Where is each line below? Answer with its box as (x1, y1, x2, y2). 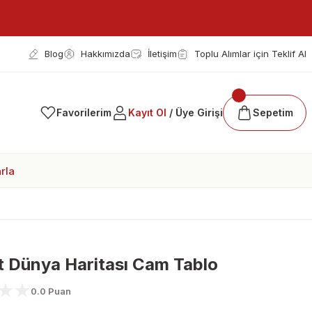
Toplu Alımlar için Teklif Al (194, 48, 306, 59)
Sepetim (253, 107, 293, 118)
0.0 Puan (31, 286, 71, 297)
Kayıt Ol (128, 107, 166, 118)
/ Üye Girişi (166, 107, 223, 118)
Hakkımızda (81, 48, 130, 59)
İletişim (148, 48, 177, 59)
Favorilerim (56, 107, 111, 118)
